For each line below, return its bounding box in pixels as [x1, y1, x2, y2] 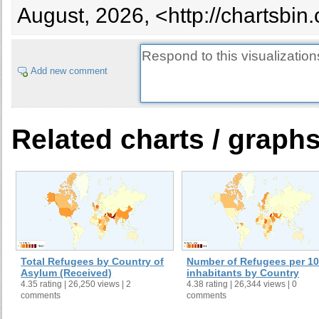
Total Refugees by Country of [21, 255, 164, 267]
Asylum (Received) [21, 266, 113, 278]
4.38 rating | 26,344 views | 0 [186, 278, 297, 289]
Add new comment [30, 65, 108, 76]
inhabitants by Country [186, 266, 299, 278]
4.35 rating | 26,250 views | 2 [21, 278, 132, 289]
